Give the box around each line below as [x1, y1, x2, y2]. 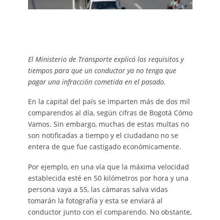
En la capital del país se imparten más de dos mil [27, 97, 190, 107]
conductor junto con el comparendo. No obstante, [27, 207, 192, 217]
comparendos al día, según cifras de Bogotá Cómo [27, 108, 192, 118]
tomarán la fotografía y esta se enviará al [27, 196, 163, 206]
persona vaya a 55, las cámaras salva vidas [27, 185, 168, 194]
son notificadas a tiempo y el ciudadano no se [27, 131, 178, 140]
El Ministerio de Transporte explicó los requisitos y [27, 54, 184, 64]
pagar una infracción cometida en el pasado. [27, 77, 166, 86]
